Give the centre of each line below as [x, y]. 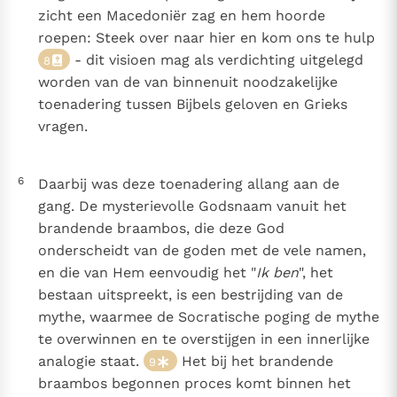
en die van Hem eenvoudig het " [147, 273]
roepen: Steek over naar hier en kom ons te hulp [206, 38]
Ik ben [277, 273]
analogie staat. [90, 362]
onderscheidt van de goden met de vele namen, [202, 251]
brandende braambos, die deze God [161, 229]
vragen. [62, 127]
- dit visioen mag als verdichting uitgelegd [216, 60]
